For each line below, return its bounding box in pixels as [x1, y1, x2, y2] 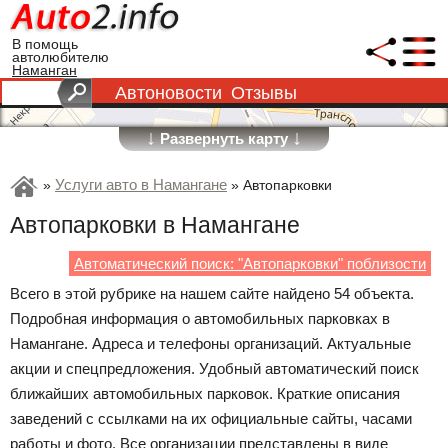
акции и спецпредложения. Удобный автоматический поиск [10, 360, 419, 377]
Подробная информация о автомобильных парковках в [10, 310, 390, 327]
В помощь [12, 37, 78, 52]
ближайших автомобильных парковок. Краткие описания [10, 385, 400, 402]
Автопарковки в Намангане [10, 213, 300, 238]
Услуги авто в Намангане [55, 176, 227, 193]
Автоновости [115, 83, 222, 103]
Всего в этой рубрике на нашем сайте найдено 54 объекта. [10, 285, 414, 302]
